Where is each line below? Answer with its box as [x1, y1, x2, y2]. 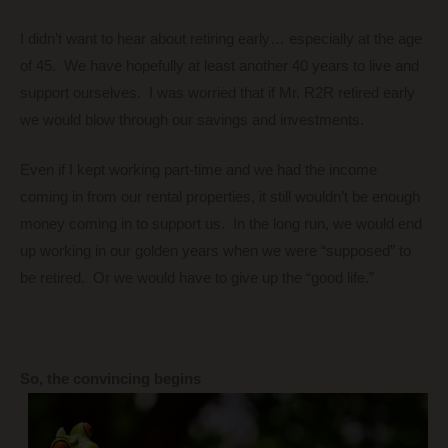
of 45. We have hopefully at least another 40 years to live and [20, 57, 419, 74]
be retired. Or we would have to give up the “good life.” [20, 270, 374, 287]
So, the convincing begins [20, 370, 201, 387]
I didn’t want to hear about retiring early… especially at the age [20, 30, 422, 47]
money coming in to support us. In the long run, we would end [20, 216, 422, 233]
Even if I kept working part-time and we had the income [20, 162, 377, 179]
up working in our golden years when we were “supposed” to [20, 243, 411, 260]
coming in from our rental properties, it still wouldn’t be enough [20, 189, 420, 206]
